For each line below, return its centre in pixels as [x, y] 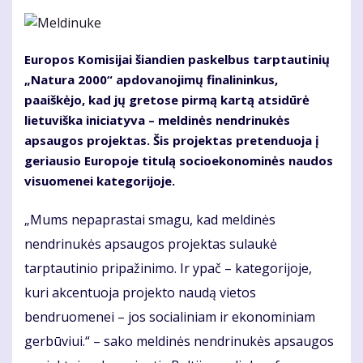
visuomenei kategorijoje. [100, 181]
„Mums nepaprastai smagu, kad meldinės [150, 220]
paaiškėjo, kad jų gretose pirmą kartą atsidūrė [167, 100]
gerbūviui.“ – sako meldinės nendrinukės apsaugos [179, 342]
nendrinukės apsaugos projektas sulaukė [151, 244]
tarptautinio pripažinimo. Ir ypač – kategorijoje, [168, 269]
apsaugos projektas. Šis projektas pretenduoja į [172, 141]
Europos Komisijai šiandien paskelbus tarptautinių [177, 60]
